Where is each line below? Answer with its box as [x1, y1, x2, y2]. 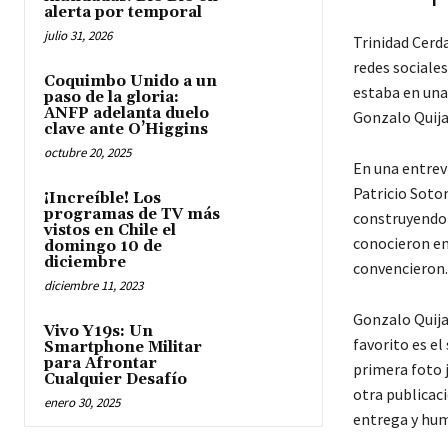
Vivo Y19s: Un [44, 321, 153, 341]
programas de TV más [44, 204, 220, 224]
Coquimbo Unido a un [44, 71, 217, 91]
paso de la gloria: [44, 87, 179, 107]
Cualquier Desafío [44, 369, 187, 389]
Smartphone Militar [44, 337, 202, 357]
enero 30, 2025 [44, 393, 120, 411]
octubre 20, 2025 [44, 143, 131, 161]
